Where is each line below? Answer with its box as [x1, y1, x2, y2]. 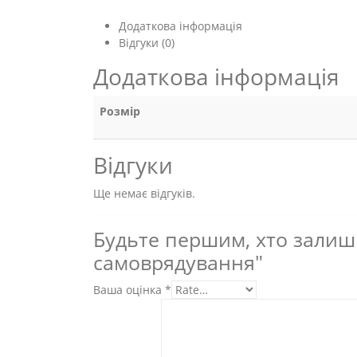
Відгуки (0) [119, 35, 175, 51]
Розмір [100, 104, 140, 120]
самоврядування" [93, 249, 263, 277]
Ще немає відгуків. [93, 186, 195, 202]
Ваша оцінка [93, 282, 165, 298]
